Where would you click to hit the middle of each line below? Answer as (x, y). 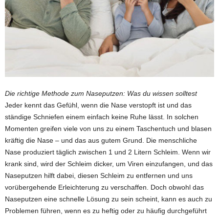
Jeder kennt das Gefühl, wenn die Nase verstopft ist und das (98, 105)
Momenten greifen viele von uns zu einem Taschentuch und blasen (108, 129)
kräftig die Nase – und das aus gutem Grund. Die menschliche (101, 141)
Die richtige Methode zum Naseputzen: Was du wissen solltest (101, 94)
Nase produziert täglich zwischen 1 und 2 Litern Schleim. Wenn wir (108, 152)
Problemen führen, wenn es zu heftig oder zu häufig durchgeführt (106, 211)
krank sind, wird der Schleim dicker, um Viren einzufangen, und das (109, 164)
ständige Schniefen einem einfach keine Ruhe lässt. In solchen (102, 117)
